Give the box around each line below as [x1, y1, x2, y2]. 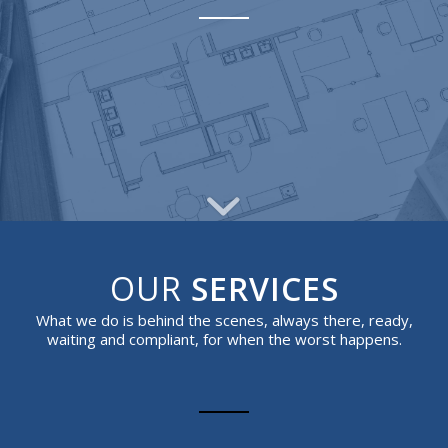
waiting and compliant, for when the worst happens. [46, 328, 402, 349]
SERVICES [190, 267, 339, 310]
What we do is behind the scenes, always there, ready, [35, 309, 413, 330]
